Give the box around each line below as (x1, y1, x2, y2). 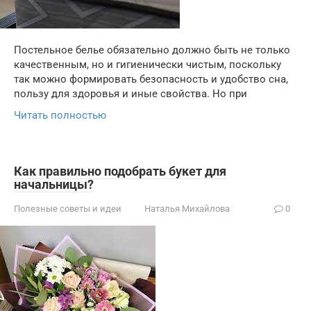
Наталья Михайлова (144, 203, 230, 214)
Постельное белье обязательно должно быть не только (14, 44, 290, 56)
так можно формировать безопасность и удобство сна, (14, 73, 288, 85)
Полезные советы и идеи (14, 203, 121, 214)
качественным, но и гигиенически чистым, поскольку (14, 58, 281, 71)
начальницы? (14, 177, 94, 192)
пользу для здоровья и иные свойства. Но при (14, 87, 247, 100)
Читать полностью (14, 109, 106, 121)
